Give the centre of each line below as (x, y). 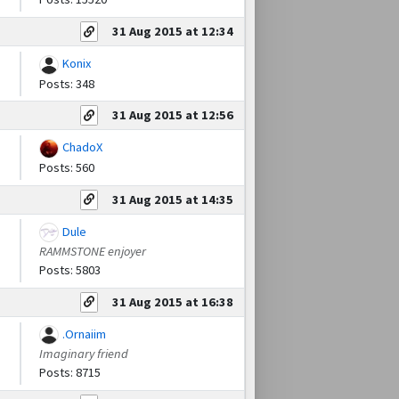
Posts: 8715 (70, 373)
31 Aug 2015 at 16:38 (173, 301)
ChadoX (82, 147)
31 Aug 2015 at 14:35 (173, 199)
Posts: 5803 (70, 270)
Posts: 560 (67, 167)
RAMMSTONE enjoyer (93, 252)
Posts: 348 (67, 83)
